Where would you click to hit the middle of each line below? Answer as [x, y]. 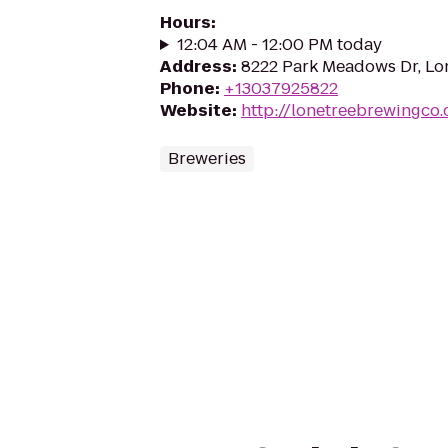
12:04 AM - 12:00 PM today [279, 44]
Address [196, 66]
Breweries [207, 158]
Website [196, 110]
